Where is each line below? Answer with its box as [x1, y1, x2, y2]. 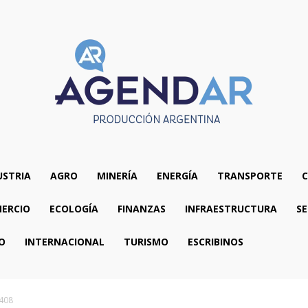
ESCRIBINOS [187, 235, 243, 248]
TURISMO [123, 235, 168, 248]
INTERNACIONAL [24, 235, 104, 248]
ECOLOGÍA [49, 202, 98, 215]
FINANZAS [117, 202, 166, 215]
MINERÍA [96, 169, 137, 182]
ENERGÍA [156, 169, 198, 182]
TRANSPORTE [217, 169, 283, 182]
